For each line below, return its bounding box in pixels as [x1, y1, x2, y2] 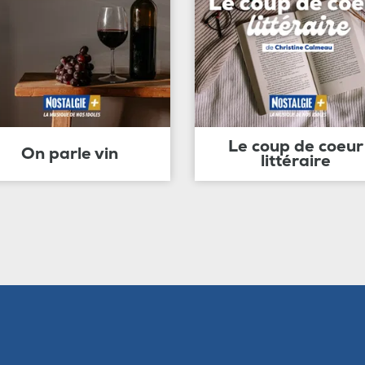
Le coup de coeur [227, 135, 363, 156]
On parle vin [20, 143, 118, 164]
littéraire [260, 150, 331, 171]
